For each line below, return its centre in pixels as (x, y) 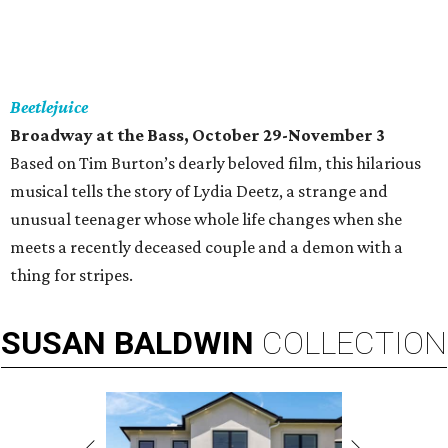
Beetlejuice (49, 107)
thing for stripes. (71, 275)
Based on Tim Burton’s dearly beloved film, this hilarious (215, 163)
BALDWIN (184, 343)
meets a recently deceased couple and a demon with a (206, 247)
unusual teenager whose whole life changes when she (206, 219)
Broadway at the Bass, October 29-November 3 (197, 135)
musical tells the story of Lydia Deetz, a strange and (199, 191)
